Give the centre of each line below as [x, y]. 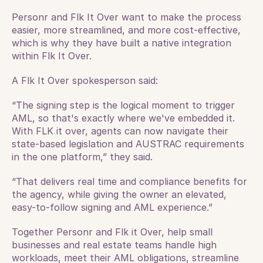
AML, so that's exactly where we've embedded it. [123, 118]
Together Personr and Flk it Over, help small [112, 232]
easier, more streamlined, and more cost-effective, [126, 30]
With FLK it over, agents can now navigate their [120, 131]
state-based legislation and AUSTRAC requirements [128, 144]
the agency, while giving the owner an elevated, [119, 194]
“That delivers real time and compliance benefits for [129, 181]
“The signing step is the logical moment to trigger [123, 105]
